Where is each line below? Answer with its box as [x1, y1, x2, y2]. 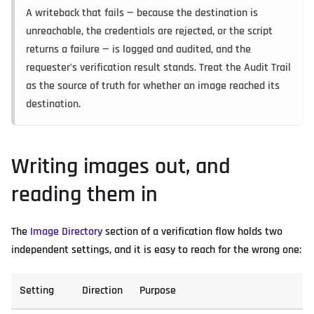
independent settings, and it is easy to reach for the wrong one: [11, 243, 301, 258]
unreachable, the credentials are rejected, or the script [26, 24, 273, 39]
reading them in [11, 180, 158, 210]
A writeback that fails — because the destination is [26, 6, 258, 21]
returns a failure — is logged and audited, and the [26, 42, 251, 57]
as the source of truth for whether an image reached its [26, 78, 280, 94]
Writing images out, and [11, 152, 231, 182]
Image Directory [30, 224, 102, 240]
